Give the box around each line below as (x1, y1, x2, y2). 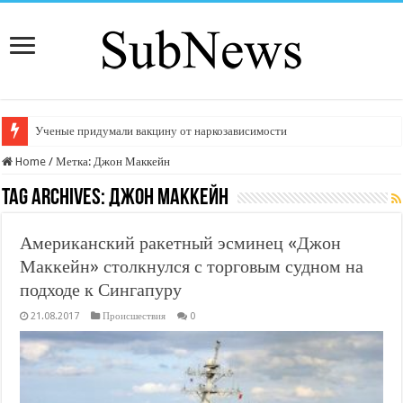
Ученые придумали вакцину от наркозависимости (35, 124, 288, 138)
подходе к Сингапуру (20, 279, 183, 300)
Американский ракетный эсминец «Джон (20, 232, 342, 254)
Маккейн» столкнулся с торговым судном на (20, 255, 364, 277)
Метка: (56, 155, 94, 168)
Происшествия (103, 310, 166, 322)
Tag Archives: (2, 186, 110, 210)
